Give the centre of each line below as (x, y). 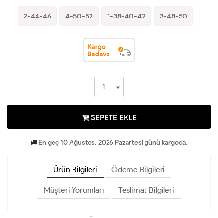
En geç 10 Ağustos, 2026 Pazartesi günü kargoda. (112, 142)
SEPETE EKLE (113, 117)
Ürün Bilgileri (75, 169)
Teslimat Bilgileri (146, 190)
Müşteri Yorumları (74, 190)
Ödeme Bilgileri (138, 169)
